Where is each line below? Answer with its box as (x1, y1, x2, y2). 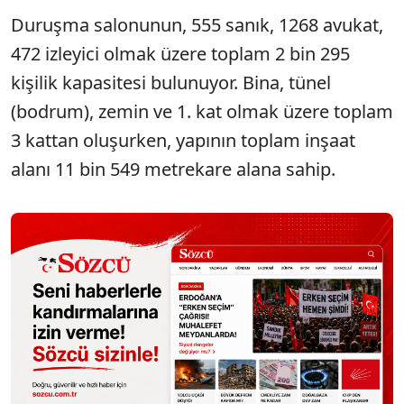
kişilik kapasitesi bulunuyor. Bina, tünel (11, 70, 331, 96)
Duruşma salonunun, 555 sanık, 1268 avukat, (11, 13, 383, 38)
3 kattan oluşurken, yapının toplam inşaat (11, 128, 355, 153)
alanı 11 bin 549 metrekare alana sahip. (11, 157, 335, 182)
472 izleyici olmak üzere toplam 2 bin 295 (11, 41, 350, 67)
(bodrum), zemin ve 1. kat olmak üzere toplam (11, 99, 393, 124)
